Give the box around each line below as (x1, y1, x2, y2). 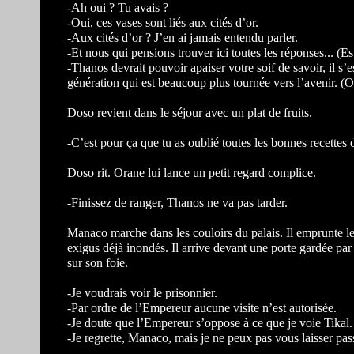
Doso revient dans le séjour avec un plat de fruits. (67, 106, 312, 119)
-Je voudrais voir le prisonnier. (67, 286, 217, 299)
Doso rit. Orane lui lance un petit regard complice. (67, 166, 316, 179)
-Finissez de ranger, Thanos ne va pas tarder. (67, 196, 288, 209)
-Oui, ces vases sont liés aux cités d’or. (67, 16, 258, 29)
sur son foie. (67, 256, 128, 269)
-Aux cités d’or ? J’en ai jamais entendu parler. (67, 31, 298, 44)
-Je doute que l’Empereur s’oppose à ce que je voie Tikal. (67, 316, 352, 330)
